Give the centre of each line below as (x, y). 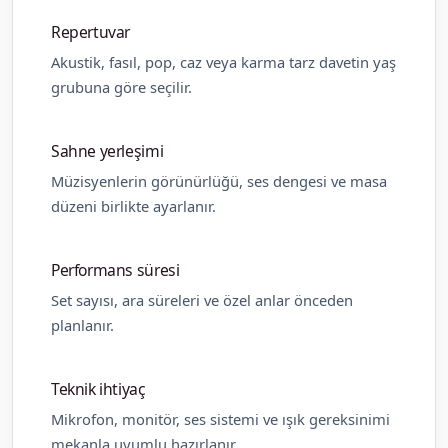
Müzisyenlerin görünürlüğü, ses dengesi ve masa (219, 180)
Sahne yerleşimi (107, 150)
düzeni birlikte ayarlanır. (133, 205)
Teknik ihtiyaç (98, 388)
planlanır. (82, 324)
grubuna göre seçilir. (121, 86)
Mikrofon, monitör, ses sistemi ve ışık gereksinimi (220, 418)
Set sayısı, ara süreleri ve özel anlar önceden (202, 299)
